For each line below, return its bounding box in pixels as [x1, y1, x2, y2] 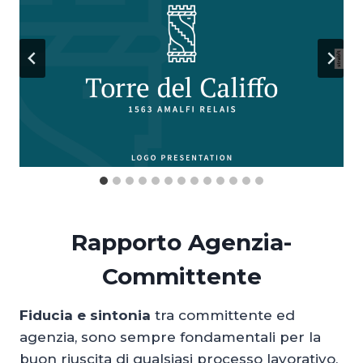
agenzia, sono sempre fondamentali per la [19, 328, 321, 345]
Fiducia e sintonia [19, 306, 151, 323]
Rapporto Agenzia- [71, 228, 292, 256]
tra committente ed [151, 306, 295, 323]
